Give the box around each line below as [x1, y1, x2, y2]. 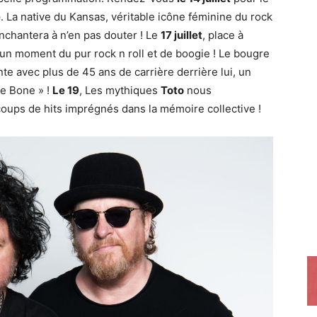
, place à [202, 28, 243, 42]
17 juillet [161, 28, 202, 42]
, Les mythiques [79, 83, 161, 97]
